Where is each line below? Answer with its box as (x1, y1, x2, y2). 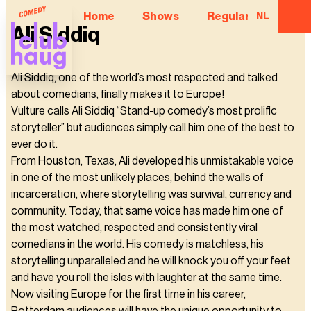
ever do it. (11, 139, 58, 150)
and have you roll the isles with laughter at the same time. (11, 272, 282, 283)
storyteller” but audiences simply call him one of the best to (11, 122, 294, 133)
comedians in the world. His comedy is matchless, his (11, 239, 264, 250)
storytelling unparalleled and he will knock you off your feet (11, 255, 291, 267)
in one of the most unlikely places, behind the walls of (11, 172, 264, 183)
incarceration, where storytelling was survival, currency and (11, 189, 292, 200)
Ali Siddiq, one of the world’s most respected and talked (11, 72, 278, 83)
